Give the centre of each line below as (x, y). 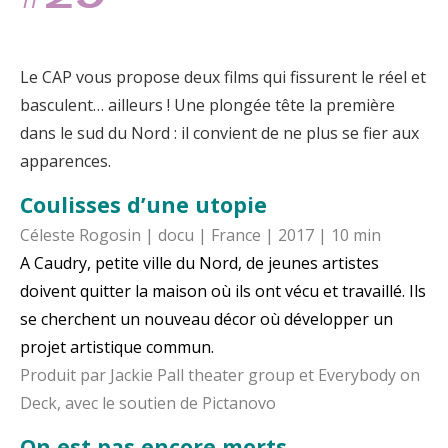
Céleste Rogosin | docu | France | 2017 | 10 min (200, 235)
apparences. (65, 161)
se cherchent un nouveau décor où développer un (206, 319)
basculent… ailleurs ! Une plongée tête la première (207, 105)
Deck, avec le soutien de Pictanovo (148, 403)
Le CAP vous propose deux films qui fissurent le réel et (223, 77)
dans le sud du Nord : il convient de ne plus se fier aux (219, 133)
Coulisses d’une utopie (143, 205)
